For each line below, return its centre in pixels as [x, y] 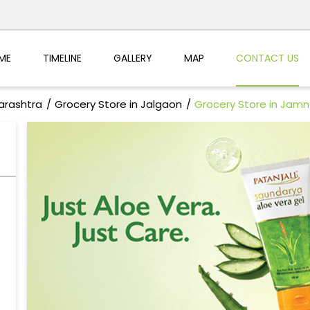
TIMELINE [62, 58]
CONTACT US [267, 58]
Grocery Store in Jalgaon [118, 104]
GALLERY [133, 58]
